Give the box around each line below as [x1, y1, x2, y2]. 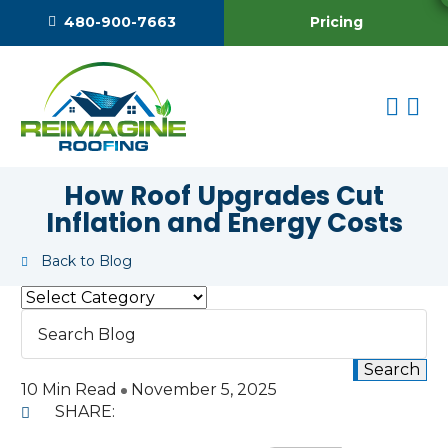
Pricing [309, 13, 363, 31]
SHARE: [55, 402, 115, 422]
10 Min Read [21, 380, 121, 400]
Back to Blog [41, 252, 132, 271]
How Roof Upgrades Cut [64, 178, 384, 215]
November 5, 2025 [131, 380, 277, 400]
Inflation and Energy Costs [45, 205, 403, 242]
